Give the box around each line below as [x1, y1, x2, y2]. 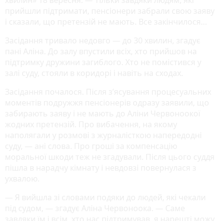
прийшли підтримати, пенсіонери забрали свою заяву [5, 5, 215, 17]
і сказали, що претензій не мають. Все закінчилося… [5, 16, 209, 28]
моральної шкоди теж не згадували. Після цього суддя [5, 151, 215, 163]
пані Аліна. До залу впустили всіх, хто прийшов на [5, 46, 197, 57]
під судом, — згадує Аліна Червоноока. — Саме [5, 203, 185, 214]
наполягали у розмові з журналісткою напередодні [5, 130, 202, 141]
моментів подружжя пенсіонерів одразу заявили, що [5, 97, 209, 109]
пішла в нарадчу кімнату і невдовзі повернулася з [5, 162, 196, 174]
